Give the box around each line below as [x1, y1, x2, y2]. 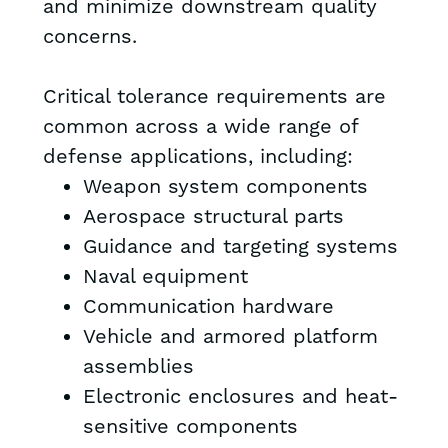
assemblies [82, 354, 194, 381]
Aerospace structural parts [82, 204, 344, 231]
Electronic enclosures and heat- [82, 384, 398, 411]
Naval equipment [82, 264, 248, 291]
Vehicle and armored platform [82, 324, 378, 351]
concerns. [42, 24, 137, 51]
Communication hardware [82, 294, 334, 321]
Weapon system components [82, 174, 368, 201]
